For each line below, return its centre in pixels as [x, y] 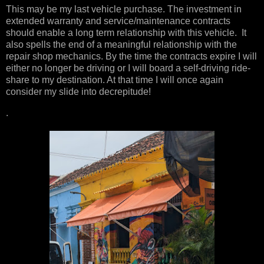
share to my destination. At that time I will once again [115, 80]
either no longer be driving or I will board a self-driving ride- [128, 68]
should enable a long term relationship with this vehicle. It [126, 32]
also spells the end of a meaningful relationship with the [121, 44]
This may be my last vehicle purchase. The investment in [124, 9]
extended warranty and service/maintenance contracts [118, 21]
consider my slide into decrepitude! [78, 91]
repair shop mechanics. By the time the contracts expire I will [131, 56]
